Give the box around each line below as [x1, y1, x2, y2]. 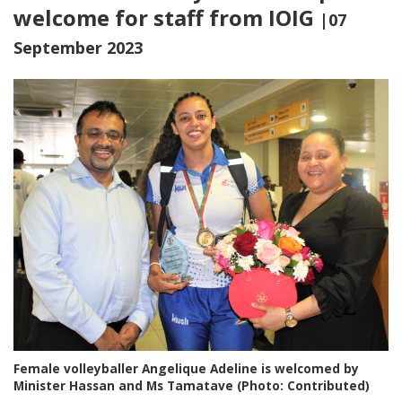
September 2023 [13, 37, 143, 58]
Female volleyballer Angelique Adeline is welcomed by [13, 359, 359, 377]
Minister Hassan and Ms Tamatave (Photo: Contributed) [13, 376, 370, 394]
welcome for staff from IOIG [13, 3, 319, 32]
